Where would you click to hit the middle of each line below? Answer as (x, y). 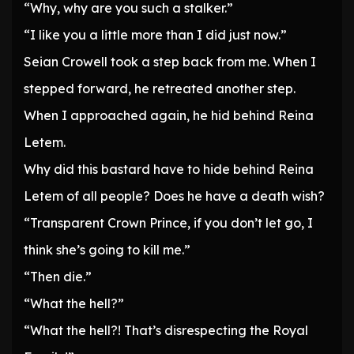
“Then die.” (58, 277)
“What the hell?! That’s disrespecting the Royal (166, 331)
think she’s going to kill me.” (107, 250)
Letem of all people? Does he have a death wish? (174, 196)
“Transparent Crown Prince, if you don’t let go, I (168, 223)
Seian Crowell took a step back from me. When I (170, 62)
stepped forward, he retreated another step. (160, 89)
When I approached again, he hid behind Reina (169, 116)
